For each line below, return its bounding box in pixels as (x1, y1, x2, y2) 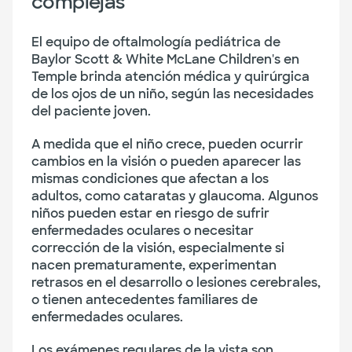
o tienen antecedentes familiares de (31, 291, 258, 308)
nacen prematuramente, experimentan (31, 257, 277, 273)
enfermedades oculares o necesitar (31, 222, 254, 239)
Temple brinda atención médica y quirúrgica (31, 68, 310, 85)
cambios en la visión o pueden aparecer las (31, 153, 301, 170)
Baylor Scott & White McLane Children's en (31, 51, 299, 68)
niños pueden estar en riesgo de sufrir (31, 205, 269, 222)
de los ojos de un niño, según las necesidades (31, 86, 313, 102)
